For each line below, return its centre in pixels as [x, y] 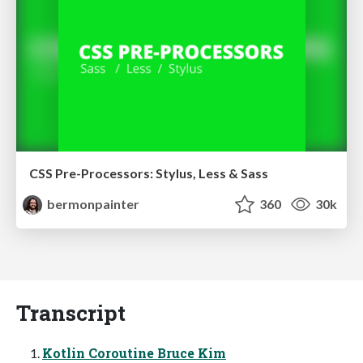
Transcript [71, 312]
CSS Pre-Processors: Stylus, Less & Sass [149, 173]
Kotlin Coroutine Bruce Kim [134, 352]
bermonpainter [92, 204]
